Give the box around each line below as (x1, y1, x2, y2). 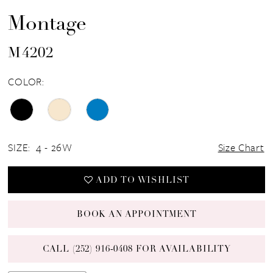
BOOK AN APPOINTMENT (76, 210, 197, 220)
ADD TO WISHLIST (95, 175, 190, 185)
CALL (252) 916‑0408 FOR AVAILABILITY (42, 244, 231, 254)
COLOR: (8, 73, 44, 89)
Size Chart (218, 140, 264, 155)
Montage (8, 14, 87, 35)
